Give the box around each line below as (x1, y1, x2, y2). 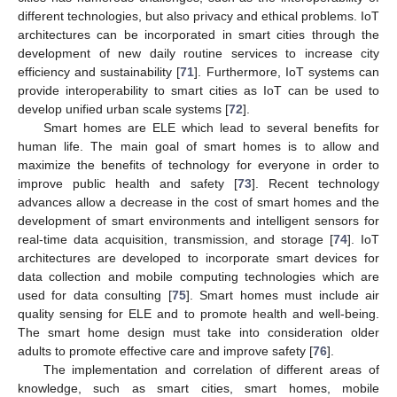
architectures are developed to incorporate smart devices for (18, 250, 379, 265)
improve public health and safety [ (18, 175, 237, 191)
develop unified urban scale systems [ (18, 101, 229, 116)
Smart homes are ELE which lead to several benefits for (43, 120, 379, 135)
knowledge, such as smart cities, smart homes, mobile (18, 380, 379, 395)
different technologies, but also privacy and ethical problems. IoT (18, 8, 379, 23)
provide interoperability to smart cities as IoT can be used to (18, 82, 379, 97)
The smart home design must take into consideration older (18, 324, 379, 339)
